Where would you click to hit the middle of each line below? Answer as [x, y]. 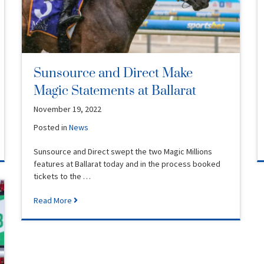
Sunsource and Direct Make [113, 73]
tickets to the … [62, 176]
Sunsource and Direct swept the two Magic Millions [123, 151]
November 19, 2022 [67, 109]
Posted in [51, 127]
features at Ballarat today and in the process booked [127, 164]
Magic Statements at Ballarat [115, 91]
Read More [54, 200]
